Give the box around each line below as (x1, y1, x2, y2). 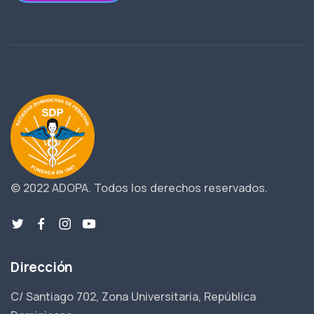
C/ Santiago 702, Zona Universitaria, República (11, 288, 256, 304)
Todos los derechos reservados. (94, 179, 268, 196)
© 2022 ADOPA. (11, 179, 94, 196)
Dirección (11, 257, 74, 276)
